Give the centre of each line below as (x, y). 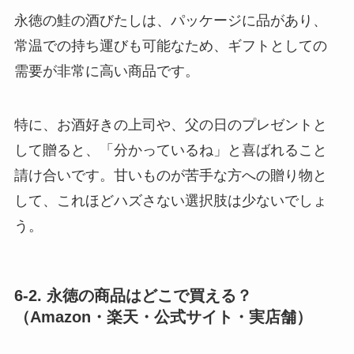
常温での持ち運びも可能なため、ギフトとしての (170, 46)
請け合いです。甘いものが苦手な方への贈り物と (170, 176)
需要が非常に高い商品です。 (106, 72)
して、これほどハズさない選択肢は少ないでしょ (170, 201)
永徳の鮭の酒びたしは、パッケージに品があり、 (170, 21)
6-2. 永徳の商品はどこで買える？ (133, 296)
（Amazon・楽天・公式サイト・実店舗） (163, 317)
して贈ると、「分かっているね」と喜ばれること (170, 151)
